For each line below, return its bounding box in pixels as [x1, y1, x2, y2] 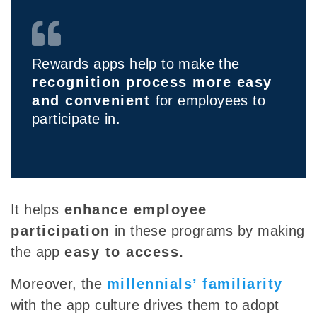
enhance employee [59, 202, 207, 218]
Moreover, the [11, 276, 107, 292]
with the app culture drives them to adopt [11, 297, 279, 313]
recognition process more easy [32, 74, 272, 91]
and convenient [32, 93, 156, 109]
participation [11, 223, 110, 239]
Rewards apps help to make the [32, 56, 240, 72]
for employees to [155, 93, 265, 109]
